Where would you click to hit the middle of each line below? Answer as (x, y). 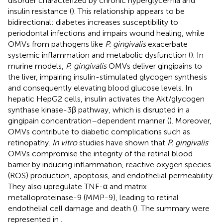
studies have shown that (122, 142)
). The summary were (172, 208)
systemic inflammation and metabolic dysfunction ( (99, 55)
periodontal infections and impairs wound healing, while (106, 33)
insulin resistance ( (40, 11)
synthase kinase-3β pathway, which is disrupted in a (99, 110)
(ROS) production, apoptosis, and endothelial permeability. (111, 175)
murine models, (37, 66)
